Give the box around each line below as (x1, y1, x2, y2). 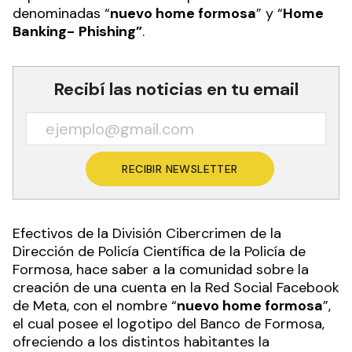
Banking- (13, 21, 75, 41)
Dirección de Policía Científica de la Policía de (13, 241, 306, 261)
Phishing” (79, 21, 142, 41)
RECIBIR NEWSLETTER (122, 161, 238, 176)
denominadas (13, 3, 104, 23)
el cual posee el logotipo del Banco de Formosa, (13, 313, 324, 333)
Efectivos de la (13, 223, 112, 243)
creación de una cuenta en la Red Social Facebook (13, 277, 339, 297)
